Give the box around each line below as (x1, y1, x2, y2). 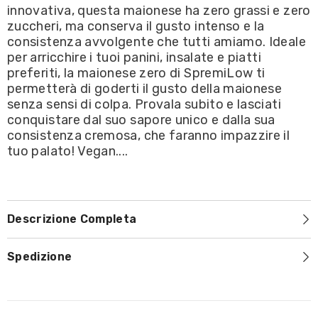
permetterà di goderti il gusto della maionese (7, 80, 283, 97)
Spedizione (7, 249, 72, 263)
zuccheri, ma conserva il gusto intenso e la (7, 18, 265, 34)
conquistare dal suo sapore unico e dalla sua (7, 111, 275, 128)
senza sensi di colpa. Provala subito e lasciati (7, 96, 281, 112)
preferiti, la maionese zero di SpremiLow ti (7, 65, 265, 81)
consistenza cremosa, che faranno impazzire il (7, 127, 290, 143)
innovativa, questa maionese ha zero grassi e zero (7, 2, 311, 18)
